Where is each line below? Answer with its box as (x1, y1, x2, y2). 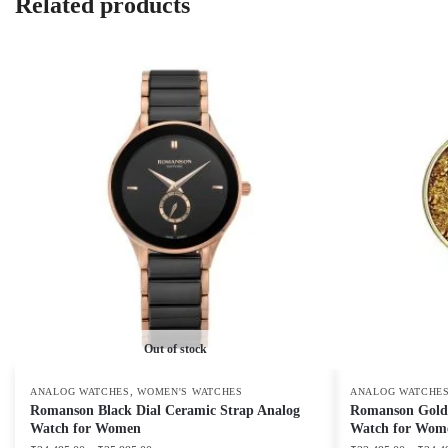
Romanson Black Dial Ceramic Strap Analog (30, 403, 300, 419)
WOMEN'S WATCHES (137, 386, 243, 398)
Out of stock (143, 342, 207, 357)
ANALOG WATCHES (30, 386, 130, 398)
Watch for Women (30, 421, 141, 437)
